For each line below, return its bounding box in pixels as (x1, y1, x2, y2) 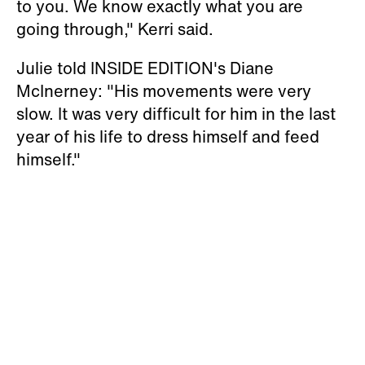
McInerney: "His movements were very (16, 78, 311, 103)
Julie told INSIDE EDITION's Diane (16, 55, 274, 80)
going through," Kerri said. (16, 16, 218, 41)
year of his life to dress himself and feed (16, 124, 319, 148)
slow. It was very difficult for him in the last (16, 101, 336, 125)
